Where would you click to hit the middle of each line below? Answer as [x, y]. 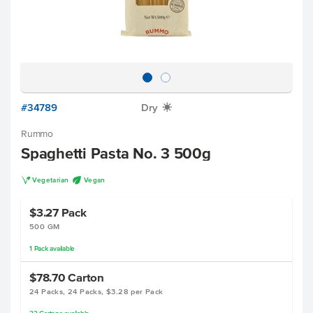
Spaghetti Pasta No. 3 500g [116, 153]
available [62, 248]
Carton [86, 277]
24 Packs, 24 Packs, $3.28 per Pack [96, 291]
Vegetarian [51, 180]
